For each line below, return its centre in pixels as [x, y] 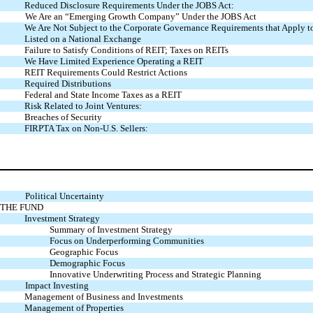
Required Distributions [67, 84]
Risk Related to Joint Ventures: [83, 106]
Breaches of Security [63, 117]
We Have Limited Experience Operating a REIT [114, 61]
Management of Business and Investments [103, 296]
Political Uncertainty [65, 196]
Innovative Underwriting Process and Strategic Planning [155, 274]
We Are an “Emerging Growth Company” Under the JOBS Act [141, 17]
